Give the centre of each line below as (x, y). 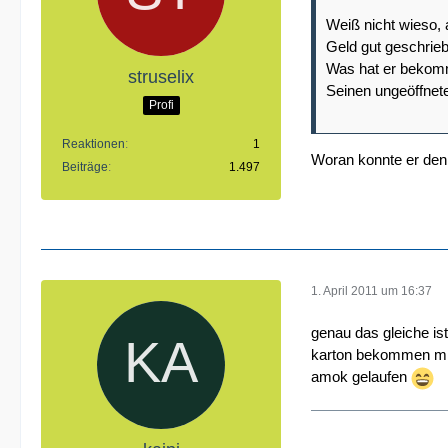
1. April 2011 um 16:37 (371, 290)
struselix (161, 76)
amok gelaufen (361, 377)
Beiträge (85, 166)
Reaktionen (93, 143)
